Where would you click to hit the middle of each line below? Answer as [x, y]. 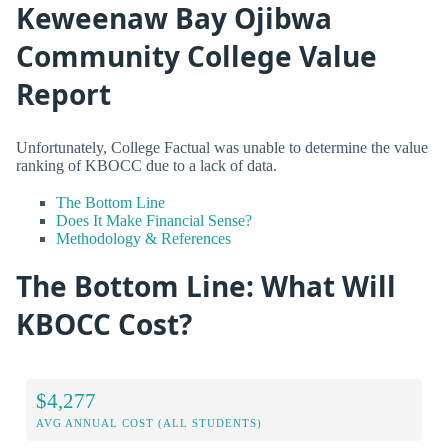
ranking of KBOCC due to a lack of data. [146, 165]
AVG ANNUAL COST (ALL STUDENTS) [149, 422]
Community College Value [196, 56]
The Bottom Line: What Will [206, 286]
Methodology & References [143, 238]
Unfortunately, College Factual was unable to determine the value [222, 147]
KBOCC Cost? [104, 324]
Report [63, 94]
